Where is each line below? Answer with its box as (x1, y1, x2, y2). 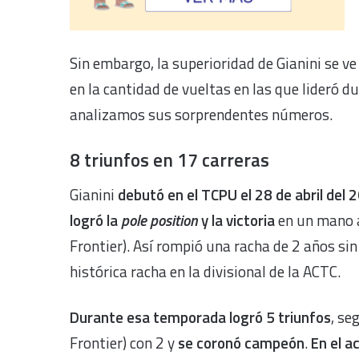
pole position (121, 208, 201, 232)
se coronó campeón (178, 331, 305, 354)
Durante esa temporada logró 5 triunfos (70, 305, 331, 329)
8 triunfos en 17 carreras (70, 145, 269, 174)
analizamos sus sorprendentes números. (70, 102, 333, 126)
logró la (70, 208, 121, 232)
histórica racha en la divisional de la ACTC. (70, 260, 341, 283)
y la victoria (201, 208, 278, 232)
